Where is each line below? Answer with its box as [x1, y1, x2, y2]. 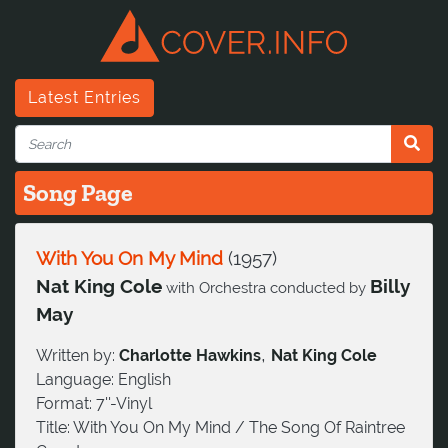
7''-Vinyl [96, 393, 152, 413]
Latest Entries [28, 87, 141, 107]
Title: [36, 417, 73, 437]
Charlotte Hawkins [119, 345, 261, 365]
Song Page [23, 177, 133, 207]
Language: [36, 369, 118, 389]
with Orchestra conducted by [162, 278, 370, 297]
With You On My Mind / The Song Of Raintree [73, 417, 405, 437]
